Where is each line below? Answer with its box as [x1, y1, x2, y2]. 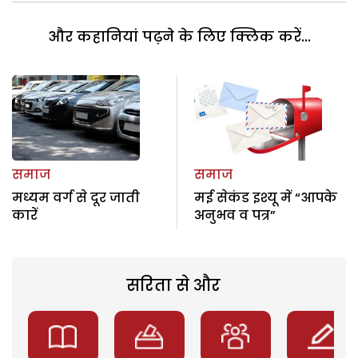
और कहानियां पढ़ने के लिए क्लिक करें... [47, 26, 311, 47]
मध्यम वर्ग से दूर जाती [12, 188, 140, 207]
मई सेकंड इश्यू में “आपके [193, 188, 337, 207]
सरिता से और [125, 273, 221, 296]
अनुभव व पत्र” [193, 205, 276, 225]
